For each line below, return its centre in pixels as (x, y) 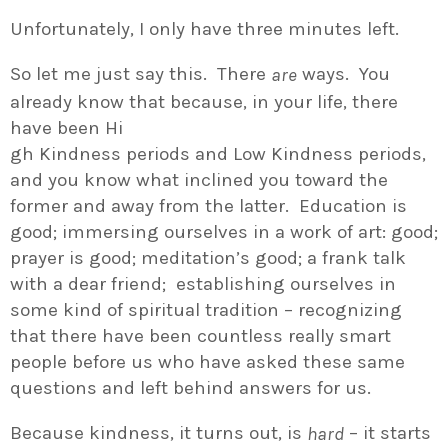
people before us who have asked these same (207, 361)
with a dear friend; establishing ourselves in (203, 283)
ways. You (343, 74)
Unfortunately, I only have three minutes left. (204, 29)
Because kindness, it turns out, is (158, 432)
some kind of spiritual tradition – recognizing (206, 309)
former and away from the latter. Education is (208, 205)
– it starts (387, 432)
